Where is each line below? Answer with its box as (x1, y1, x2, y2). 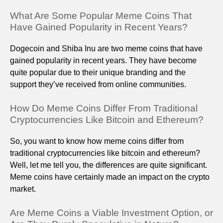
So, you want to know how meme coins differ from (10, 136, 184, 145)
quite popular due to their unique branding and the (10, 68, 186, 77)
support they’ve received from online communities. (10, 80, 186, 89)
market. (10, 184, 36, 193)
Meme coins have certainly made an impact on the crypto (10, 172, 210, 181)
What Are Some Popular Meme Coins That (10, 10, 192, 21)
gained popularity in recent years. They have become (10, 56, 197, 65)
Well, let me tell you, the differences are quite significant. (10, 160, 207, 169)
